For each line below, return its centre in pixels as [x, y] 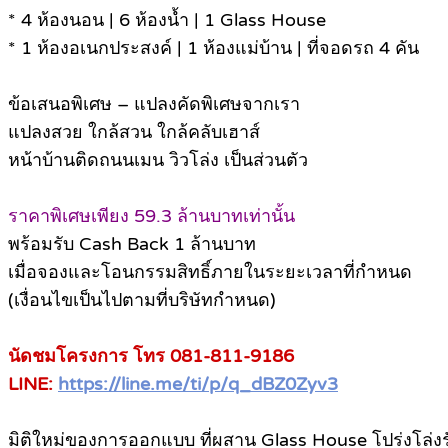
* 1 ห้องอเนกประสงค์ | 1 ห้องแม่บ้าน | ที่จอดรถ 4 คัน [213, 48]
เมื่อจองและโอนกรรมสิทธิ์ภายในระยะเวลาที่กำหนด [210, 272]
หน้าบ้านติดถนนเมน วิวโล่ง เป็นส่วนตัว [158, 160]
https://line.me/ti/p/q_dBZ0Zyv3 [198, 384]
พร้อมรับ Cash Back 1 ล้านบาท [132, 244]
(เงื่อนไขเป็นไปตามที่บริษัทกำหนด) [142, 300]
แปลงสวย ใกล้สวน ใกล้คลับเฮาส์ [134, 132]
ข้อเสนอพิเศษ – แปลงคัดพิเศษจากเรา [154, 104]
